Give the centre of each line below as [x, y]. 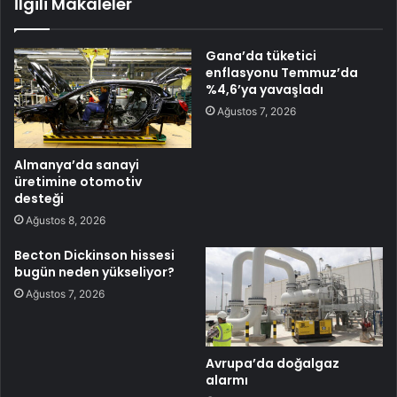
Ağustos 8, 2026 [66, 220]
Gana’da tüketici [261, 55]
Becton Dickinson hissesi [94, 255]
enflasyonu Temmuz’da [282, 72]
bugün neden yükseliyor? [94, 272]
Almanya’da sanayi [77, 164]
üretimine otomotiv [78, 181]
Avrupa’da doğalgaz [272, 364]
